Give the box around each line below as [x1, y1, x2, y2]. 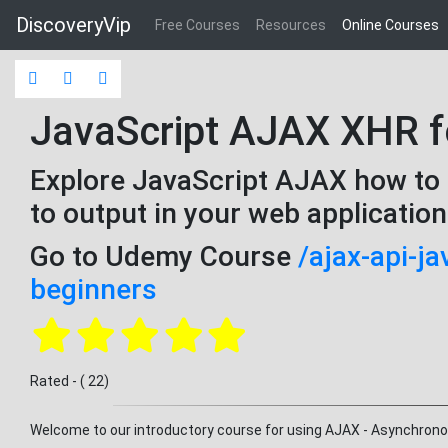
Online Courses [342, 17, 439, 33]
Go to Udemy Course [30, 240, 298, 273]
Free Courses [155, 17, 240, 33]
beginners [30, 273, 157, 306]
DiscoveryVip [16, 13, 131, 37]
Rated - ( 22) [30, 373, 109, 389]
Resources [256, 17, 326, 33]
